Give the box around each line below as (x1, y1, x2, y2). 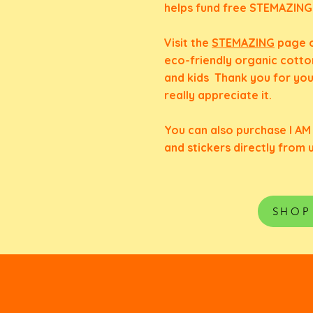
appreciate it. (198, 88, 272, 102)
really (164, 88, 198, 102)
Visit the (164, 36, 212, 50)
